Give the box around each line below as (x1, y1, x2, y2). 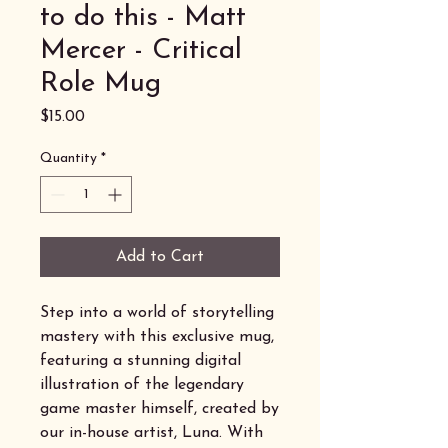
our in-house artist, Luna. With (40, 424, 263, 441)
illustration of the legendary (40, 376, 244, 393)
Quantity (40, 150, 97, 166)
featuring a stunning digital (40, 352, 241, 369)
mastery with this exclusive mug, (40, 328, 274, 345)
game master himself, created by (40, 400, 279, 417)
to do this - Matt (40, 3, 246, 32)
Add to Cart (116, 248, 204, 265)
